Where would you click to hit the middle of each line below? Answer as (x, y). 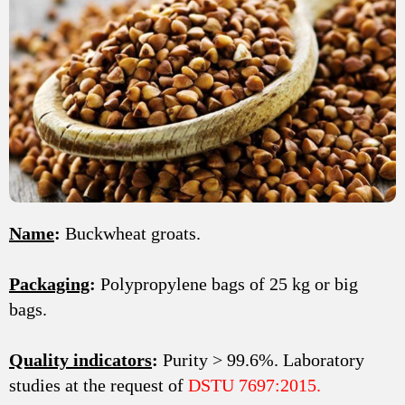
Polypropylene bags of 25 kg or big (227, 284)
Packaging (49, 284)
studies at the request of (99, 386)
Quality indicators (80, 360)
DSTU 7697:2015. (254, 386)
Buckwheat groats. (131, 234)
